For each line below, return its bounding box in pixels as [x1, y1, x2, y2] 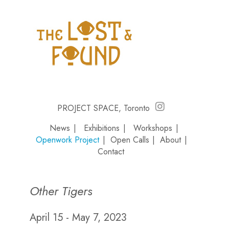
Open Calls [110, 134, 149, 146]
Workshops [133, 122, 172, 134]
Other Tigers [30, 182, 93, 200]
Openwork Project [35, 134, 99, 146]
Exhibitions [84, 122, 120, 134]
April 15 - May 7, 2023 [30, 210, 130, 225]
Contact [98, 146, 125, 158]
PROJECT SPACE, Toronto [57, 102, 155, 114]
